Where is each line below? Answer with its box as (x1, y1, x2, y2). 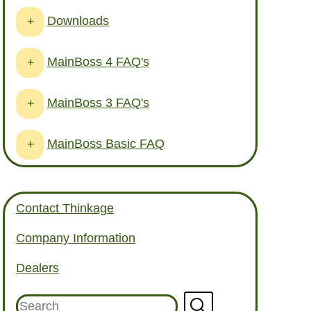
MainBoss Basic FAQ (47, 136, 165, 151)
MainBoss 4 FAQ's (47, 54, 149, 69)
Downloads (47, 13, 109, 28)
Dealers (16, 261, 59, 276)
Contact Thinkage (16, 201, 114, 216)
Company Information (16, 231, 135, 246)
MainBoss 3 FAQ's (47, 95, 149, 110)
